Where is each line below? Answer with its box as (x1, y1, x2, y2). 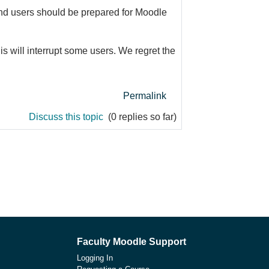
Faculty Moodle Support (77, 236, 186, 247)
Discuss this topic (29, 111, 106, 122)
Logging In (77, 253, 113, 262)
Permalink (123, 90, 166, 101)
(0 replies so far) (106, 111, 177, 122)
